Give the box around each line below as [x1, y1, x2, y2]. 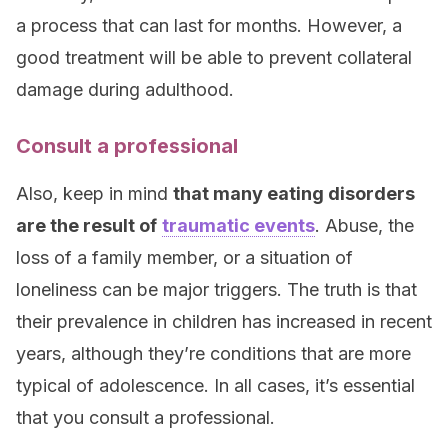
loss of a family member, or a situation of [16, 247, 353, 268]
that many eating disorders [173, 183, 415, 204]
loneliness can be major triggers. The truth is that [16, 279, 417, 300]
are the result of [16, 215, 157, 236]
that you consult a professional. [16, 407, 275, 428]
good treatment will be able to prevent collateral [16, 47, 412, 68]
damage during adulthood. [16, 79, 234, 100]
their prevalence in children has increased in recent [16, 311, 432, 332]
